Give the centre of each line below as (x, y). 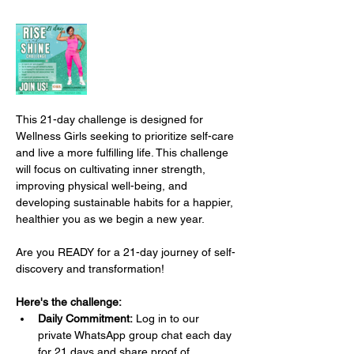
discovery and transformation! (90, 268)
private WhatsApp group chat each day (136, 335)
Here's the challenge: (69, 301)
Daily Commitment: (85, 318)
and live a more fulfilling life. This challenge (124, 152)
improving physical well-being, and (103, 185)
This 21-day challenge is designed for (111, 119)
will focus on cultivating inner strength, (112, 169)
